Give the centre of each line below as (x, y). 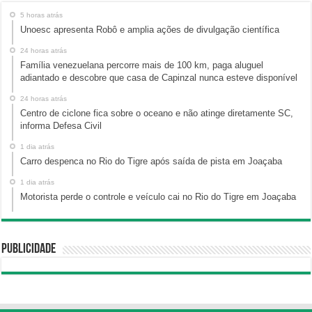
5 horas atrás (42, 15)
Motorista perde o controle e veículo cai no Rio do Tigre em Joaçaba (158, 197)
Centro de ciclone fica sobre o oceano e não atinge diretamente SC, (157, 114)
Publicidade (29, 250)
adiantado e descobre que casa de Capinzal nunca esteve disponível (159, 78)
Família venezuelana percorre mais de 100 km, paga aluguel (142, 65)
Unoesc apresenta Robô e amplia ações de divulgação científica (150, 30)
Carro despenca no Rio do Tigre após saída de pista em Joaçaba (151, 162)
